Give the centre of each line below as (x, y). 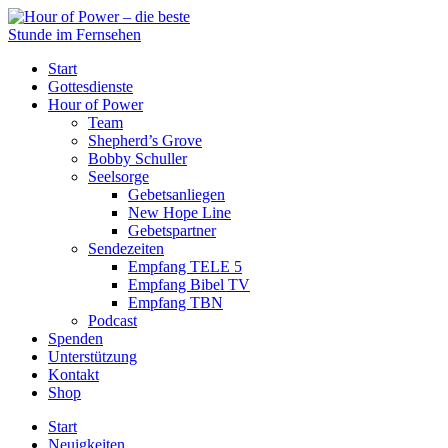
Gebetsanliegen (176, 194)
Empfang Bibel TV (189, 284)
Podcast (112, 320)
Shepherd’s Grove (145, 140)
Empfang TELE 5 (185, 266)
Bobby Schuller (137, 158)
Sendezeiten (126, 248)
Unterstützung (92, 356)
